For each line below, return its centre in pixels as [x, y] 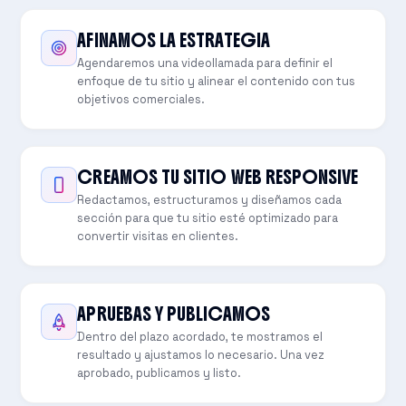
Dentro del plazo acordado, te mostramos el [200, 337]
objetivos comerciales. [141, 99]
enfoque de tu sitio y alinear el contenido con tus [217, 81]
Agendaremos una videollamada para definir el [205, 63]
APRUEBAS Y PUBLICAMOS [174, 314]
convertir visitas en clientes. [158, 237]
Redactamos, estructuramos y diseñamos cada [210, 200]
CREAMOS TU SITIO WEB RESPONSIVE [218, 176]
